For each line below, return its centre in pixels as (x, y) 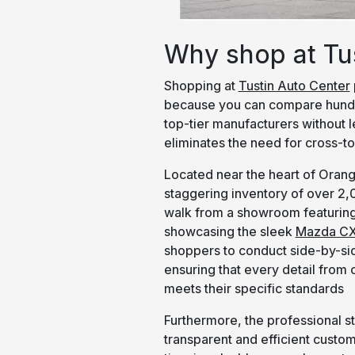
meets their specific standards (254, 288)
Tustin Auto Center (294, 85)
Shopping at (201, 85)
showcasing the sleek (229, 231)
